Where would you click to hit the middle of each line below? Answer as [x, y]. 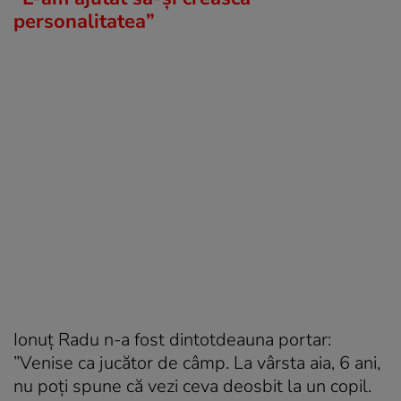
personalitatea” [84, 21]
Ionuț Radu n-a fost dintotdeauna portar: [172, 339]
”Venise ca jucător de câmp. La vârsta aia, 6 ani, [197, 363]
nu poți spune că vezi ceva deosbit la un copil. [192, 386]
